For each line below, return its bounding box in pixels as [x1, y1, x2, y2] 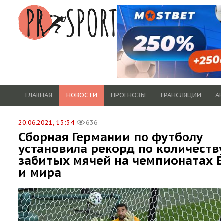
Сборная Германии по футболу [18, 129, 203, 145]
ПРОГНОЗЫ [111, 90, 146, 99]
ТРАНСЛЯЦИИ [159, 90, 201, 99]
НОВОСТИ [66, 90, 97, 99]
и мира [18, 164, 61, 180]
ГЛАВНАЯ [25, 90, 52, 99]
